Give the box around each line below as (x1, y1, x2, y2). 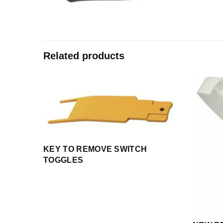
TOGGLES (43, 155, 84, 164)
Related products (43, 50, 124, 61)
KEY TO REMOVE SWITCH (43, 144, 147, 153)
